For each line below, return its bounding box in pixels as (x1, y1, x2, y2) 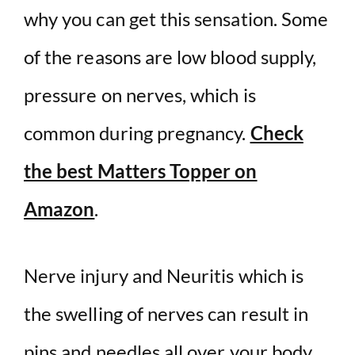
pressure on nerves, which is (24, 83, 256, 107)
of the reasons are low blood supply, (24, 45, 317, 69)
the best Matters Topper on (24, 159, 258, 183)
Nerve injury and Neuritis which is (24, 264, 304, 288)
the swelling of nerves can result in (24, 302, 309, 326)
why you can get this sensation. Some (24, 7, 329, 31)
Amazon (24, 197, 95, 221)
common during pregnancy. (24, 121, 250, 145)
